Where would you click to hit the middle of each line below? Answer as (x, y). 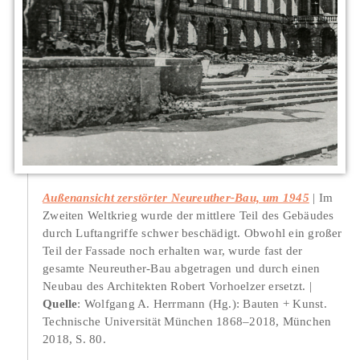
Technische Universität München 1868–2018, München (187, 321)
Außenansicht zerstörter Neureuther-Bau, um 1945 (176, 197)
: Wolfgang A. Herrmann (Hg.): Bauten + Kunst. (202, 303)
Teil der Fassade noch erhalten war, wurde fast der (173, 250)
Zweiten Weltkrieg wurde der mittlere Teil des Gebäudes (188, 215)
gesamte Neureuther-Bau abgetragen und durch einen (182, 268)
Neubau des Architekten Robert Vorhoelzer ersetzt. (174, 285)
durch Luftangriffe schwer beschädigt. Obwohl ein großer (192, 232)
